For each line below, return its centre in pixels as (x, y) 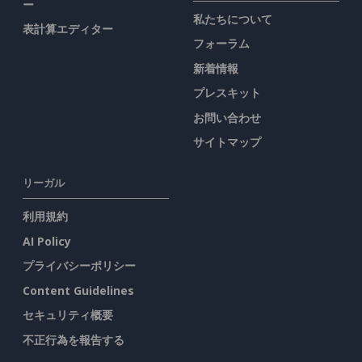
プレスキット (227, 93)
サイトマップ (227, 142)
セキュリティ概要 (68, 315)
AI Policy (47, 241)
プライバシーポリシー (79, 266)
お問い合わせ (227, 117)
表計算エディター (68, 29)
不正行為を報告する (74, 339)
